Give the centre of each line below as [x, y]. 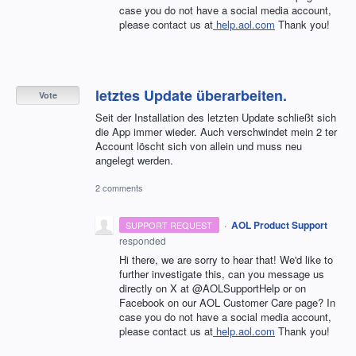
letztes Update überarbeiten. [191, 95]
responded [143, 241]
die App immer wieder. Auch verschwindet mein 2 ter [216, 131]
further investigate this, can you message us [222, 274]
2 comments [119, 188]
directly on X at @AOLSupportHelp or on [213, 288]
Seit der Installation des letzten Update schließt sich [216, 117]
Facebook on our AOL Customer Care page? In [227, 303]
